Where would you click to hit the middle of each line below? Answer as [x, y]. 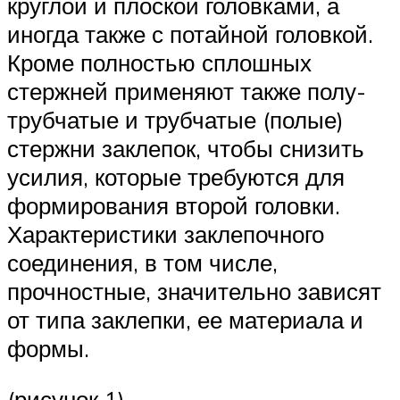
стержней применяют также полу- [187, 91]
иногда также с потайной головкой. [190, 33]
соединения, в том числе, [142, 262]
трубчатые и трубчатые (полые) [175, 119]
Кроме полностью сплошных [159, 62]
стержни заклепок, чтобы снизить [186, 148]
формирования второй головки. [174, 205]
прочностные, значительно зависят [194, 291]
